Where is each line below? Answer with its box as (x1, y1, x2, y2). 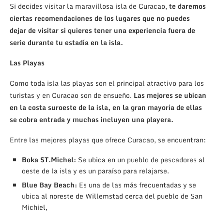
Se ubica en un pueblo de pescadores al (78, 154, 205, 165)
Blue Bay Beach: (22, 179, 77, 190)
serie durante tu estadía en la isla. (10, 36, 123, 48)
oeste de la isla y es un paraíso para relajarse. (22, 165, 169, 176)
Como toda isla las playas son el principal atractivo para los (10, 77, 204, 89)
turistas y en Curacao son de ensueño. (10, 89, 132, 101)
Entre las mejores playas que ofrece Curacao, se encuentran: (10, 134, 206, 145)
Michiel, (22, 201, 47, 213)
